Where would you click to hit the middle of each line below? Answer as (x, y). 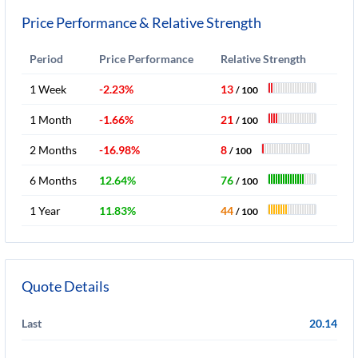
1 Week (48, 89)
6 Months (53, 180)
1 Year (45, 211)
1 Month (51, 119)
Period (46, 59)
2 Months (53, 150)
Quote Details (66, 286)
